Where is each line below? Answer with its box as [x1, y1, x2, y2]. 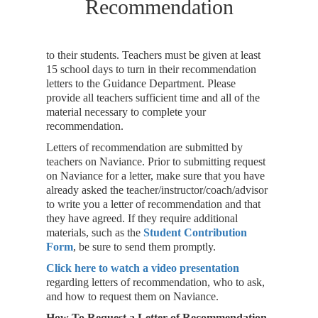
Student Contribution [143, 226, 247, 238]
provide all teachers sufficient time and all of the [46, 92, 260, 104]
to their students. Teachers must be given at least [46, 49, 261, 61]
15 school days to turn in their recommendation [46, 63, 256, 75]
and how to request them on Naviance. [46, 290, 219, 302]
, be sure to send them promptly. [73, 241, 216, 253]
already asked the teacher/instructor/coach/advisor [46, 184, 268, 196]
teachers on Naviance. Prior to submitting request [46, 155, 265, 168]
